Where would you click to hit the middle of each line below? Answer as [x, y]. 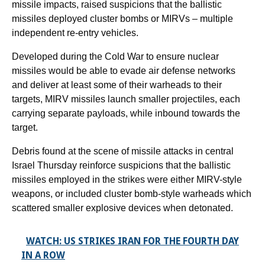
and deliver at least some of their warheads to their [117, 85]
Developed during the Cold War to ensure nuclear [115, 56]
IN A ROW [43, 255]
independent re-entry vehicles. [75, 33]
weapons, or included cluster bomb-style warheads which [132, 193]
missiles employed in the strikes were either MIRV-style [127, 179]
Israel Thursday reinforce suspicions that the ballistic [121, 165]
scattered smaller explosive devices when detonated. [122, 208]
